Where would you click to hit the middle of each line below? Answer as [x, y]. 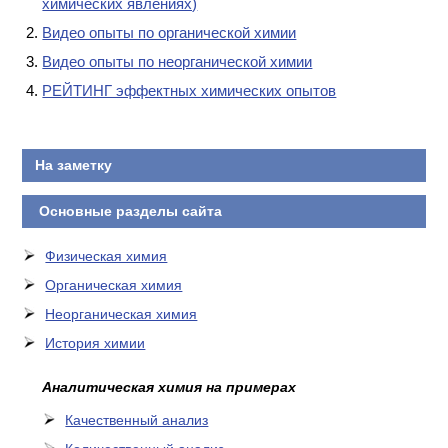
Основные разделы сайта [128, 210]
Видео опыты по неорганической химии [177, 61]
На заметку [73, 164]
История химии [95, 342]
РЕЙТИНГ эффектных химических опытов [189, 90]
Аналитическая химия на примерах [169, 386]
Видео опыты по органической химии [169, 32]
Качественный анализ [137, 419]
